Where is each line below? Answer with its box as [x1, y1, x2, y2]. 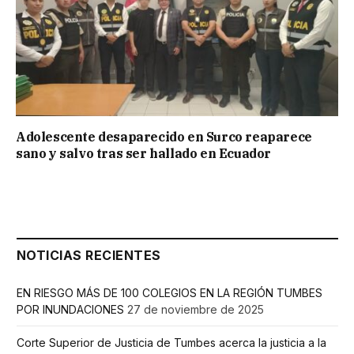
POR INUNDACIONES [17, 302, 124, 316]
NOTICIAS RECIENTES [17, 247, 161, 263]
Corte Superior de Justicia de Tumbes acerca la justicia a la [17, 335, 326, 349]
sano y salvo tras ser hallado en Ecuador [16, 145, 272, 161]
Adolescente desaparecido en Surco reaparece [16, 128, 312, 145]
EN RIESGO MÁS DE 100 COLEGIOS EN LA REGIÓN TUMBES [17, 285, 322, 299]
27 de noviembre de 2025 [127, 302, 264, 316]
